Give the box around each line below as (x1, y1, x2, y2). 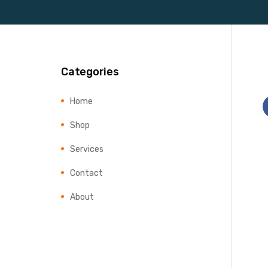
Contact (70, 168, 103, 178)
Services (70, 144, 103, 154)
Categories (61, 65, 119, 79)
